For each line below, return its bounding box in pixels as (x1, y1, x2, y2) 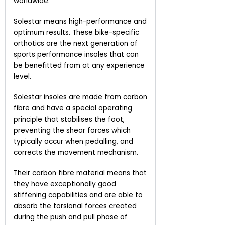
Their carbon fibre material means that (14, 168, 147, 178)
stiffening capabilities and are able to (14, 190, 143, 200)
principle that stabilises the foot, (14, 114, 125, 124)
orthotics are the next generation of (14, 38, 138, 48)
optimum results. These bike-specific (14, 27, 139, 37)
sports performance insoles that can (14, 49, 139, 59)
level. (14, 71, 31, 81)
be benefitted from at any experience (14, 60, 145, 70)
